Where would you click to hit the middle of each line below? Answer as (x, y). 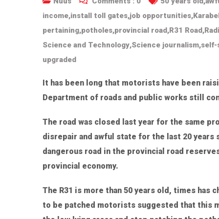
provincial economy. (80, 166)
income (55, 16)
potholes (97, 31)
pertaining (61, 31)
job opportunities (160, 16)
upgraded (59, 60)
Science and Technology (86, 45)
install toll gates (99, 16)
